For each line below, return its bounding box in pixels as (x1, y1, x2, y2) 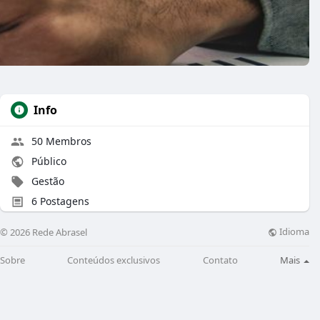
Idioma (277, 225, 309, 239)
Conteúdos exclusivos (67, 253, 161, 266)
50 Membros (31, 134, 91, 148)
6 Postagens (29, 194, 89, 208)
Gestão (29, 174, 64, 188)
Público (29, 154, 66, 168)
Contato (202, 253, 238, 266)
